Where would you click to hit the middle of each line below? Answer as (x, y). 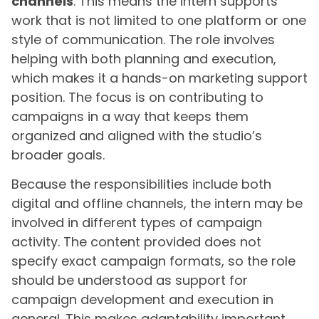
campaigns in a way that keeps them (130, 116)
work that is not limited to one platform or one (159, 20)
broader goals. (58, 155)
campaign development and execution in (142, 300)
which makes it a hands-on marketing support (159, 78)
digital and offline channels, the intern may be (157, 204)
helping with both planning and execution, (144, 58)
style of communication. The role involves (143, 39)
